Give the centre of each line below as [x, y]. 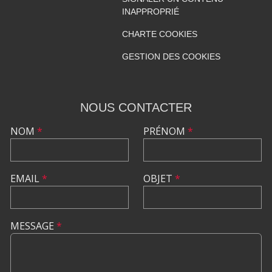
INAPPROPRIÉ [150, 11]
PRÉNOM [165, 131]
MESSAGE [33, 226]
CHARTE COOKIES [159, 34]
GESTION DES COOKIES [171, 56]
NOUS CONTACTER [136, 107]
